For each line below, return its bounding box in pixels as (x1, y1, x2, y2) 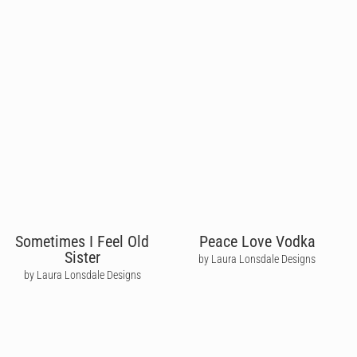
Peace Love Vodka (198, 231, 316, 251)
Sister (64, 247, 100, 267)
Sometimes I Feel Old (15, 231, 150, 251)
